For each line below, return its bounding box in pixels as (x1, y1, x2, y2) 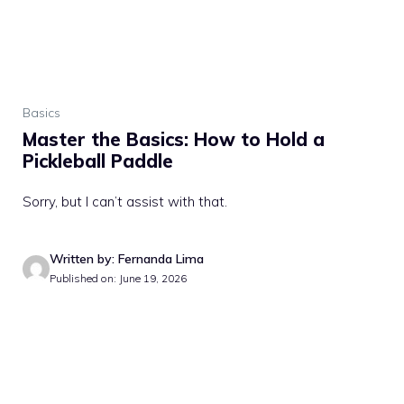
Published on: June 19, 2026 (50, 271, 187, 285)
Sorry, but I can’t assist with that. (23, 193, 227, 210)
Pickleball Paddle (23, 150, 173, 172)
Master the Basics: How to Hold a (23, 128, 325, 151)
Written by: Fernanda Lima (50, 251, 204, 267)
